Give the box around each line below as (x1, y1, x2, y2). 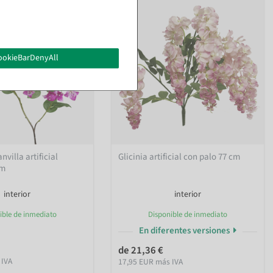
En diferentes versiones (138, 224, 232, 238)
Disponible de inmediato (148, 209, 227, 221)
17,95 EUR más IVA (118, 256, 183, 268)
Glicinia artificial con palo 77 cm (118, 151, 241, 164)
